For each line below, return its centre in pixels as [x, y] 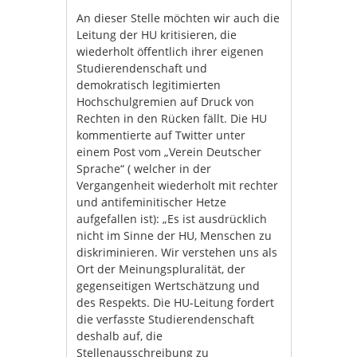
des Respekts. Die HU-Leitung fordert [176, 302]
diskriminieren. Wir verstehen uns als [177, 252]
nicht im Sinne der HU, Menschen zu [175, 235]
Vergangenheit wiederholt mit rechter [178, 185]
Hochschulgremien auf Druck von [166, 102]
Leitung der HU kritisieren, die [157, 35]
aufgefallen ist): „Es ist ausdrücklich [172, 219]
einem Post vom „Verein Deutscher [169, 152]
